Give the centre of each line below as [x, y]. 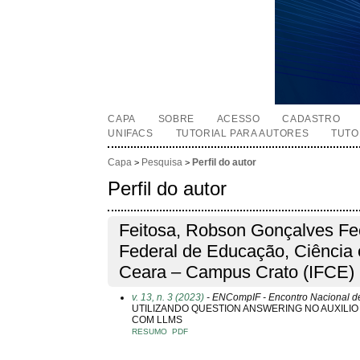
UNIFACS [131, 133]
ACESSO [238, 119]
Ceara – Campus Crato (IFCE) [237, 272]
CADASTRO [311, 119]
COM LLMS [157, 319]
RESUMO [150, 331]
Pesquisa [162, 163]
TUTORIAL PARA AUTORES [242, 133]
